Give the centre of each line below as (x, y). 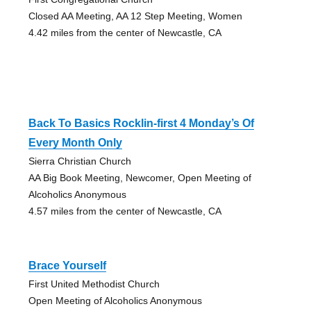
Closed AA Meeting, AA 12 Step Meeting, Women (135, 16)
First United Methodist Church (94, 284)
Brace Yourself (67, 266)
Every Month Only (75, 143)
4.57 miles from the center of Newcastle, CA (125, 211)
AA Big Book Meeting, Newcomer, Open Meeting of (140, 178)
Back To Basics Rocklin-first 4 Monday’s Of (141, 124)
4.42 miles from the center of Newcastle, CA (125, 33)
